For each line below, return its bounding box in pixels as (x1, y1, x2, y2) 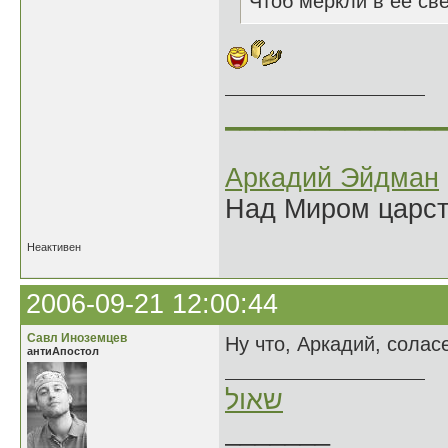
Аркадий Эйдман (225, 163, 439, 193)
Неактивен (27, 241, 81, 253)
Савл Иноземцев (27, 331, 127, 345)
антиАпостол (27, 345, 99, 357)
